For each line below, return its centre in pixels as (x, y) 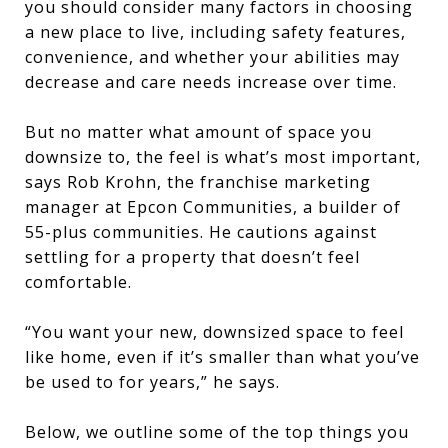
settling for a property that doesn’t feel (192, 257)
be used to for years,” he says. (152, 382)
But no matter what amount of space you (198, 132)
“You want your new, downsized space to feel (214, 332)
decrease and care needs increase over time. (211, 82)
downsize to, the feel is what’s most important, (223, 157)
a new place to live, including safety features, (215, 32)
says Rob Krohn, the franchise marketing (198, 182)
